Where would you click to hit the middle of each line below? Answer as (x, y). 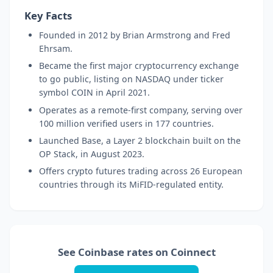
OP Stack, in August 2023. (92, 154)
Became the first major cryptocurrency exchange (139, 66)
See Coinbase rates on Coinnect (136, 252)
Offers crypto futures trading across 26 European (141, 171)
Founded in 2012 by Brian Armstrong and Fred (135, 35)
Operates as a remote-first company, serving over (141, 110)
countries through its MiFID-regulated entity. (131, 185)
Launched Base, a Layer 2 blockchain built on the (140, 140)
